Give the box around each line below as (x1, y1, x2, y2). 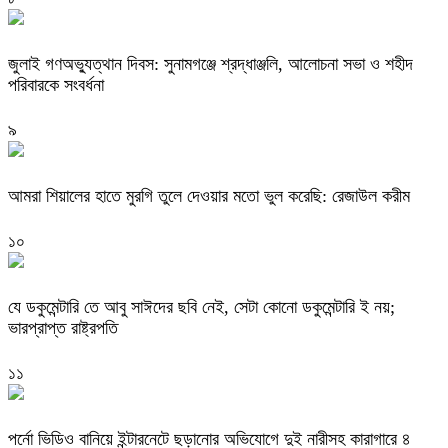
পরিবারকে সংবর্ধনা (8, 75, 104, 96)
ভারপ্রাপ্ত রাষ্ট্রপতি (8, 318, 118, 339)
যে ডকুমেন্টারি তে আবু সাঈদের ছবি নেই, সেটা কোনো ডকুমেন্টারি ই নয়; (8, 297, 395, 318)
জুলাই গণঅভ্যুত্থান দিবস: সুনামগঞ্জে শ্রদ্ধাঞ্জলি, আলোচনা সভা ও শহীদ (8, 54, 413, 75)
